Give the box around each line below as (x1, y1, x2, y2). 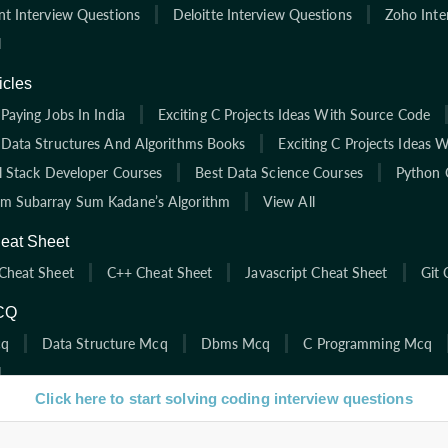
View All (262, 192, 315, 210)
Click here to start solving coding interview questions (35, 390, 413, 407)
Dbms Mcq (200, 334, 271, 352)
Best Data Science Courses (195, 163, 363, 181)
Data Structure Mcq (41, 334, 168, 352)
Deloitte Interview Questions (172, 5, 352, 23)
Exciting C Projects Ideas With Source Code (157, 105, 431, 123)
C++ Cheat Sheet (106, 263, 213, 281)
